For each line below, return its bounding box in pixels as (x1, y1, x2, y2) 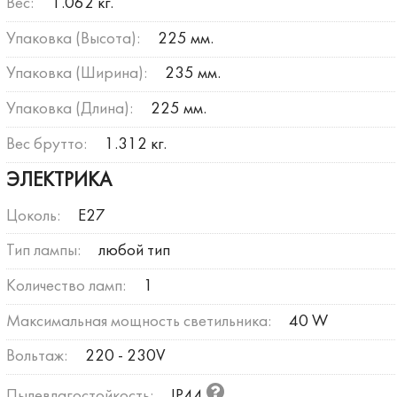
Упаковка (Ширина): (5, 66, 147, 82)
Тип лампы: (5, 243, 81, 260)
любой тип (97, 243, 170, 260)
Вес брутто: (5, 136, 87, 152)
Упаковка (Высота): (5, 30, 140, 47)
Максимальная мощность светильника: (5, 313, 271, 330)
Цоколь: (5, 207, 60, 224)
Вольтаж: (5, 348, 67, 365)
